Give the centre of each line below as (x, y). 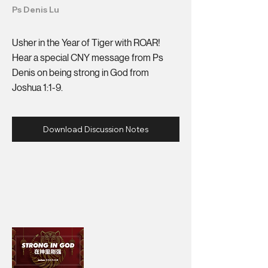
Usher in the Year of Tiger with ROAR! (86, 43)
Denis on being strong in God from (80, 73)
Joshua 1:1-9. (37, 88)
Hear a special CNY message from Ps (88, 58)
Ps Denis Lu (36, 10)
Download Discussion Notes (96, 129)
